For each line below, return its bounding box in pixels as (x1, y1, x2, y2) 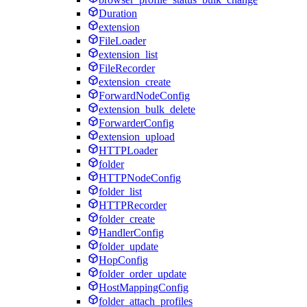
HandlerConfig (99, 226, 164, 238)
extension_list (99, 48, 158, 60)
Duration (99, 7, 137, 19)
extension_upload (99, 130, 175, 143)
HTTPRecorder (99, 199, 167, 211)
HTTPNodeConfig (99, 171, 181, 184)
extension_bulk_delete (99, 103, 195, 115)
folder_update (99, 240, 158, 252)
